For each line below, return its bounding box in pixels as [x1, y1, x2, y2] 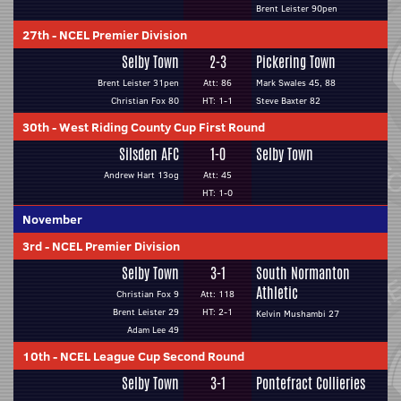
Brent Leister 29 [113, 305, 179, 319]
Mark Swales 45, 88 [256, 76, 336, 90]
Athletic [256, 283, 298, 303]
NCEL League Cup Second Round [60, 347, 244, 365]
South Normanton [256, 263, 350, 284]
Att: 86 [203, 76, 232, 90]
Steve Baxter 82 [256, 94, 320, 107]
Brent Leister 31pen [98, 76, 179, 90]
